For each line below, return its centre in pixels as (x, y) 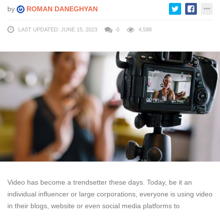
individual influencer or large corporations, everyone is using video (110, 194)
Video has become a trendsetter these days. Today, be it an (100, 182)
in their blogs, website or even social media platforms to (94, 206)
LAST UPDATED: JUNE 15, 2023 (58, 29)
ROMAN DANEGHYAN (61, 9)
